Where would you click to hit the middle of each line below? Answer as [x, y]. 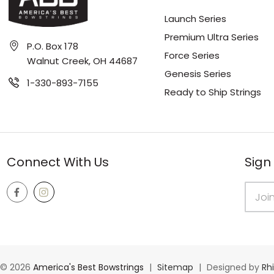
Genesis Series [198, 74]
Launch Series [195, 19]
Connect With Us [57, 162]
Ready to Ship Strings [213, 92]
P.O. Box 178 [52, 46]
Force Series [192, 56]
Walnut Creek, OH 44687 [82, 61]
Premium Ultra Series [211, 37]
